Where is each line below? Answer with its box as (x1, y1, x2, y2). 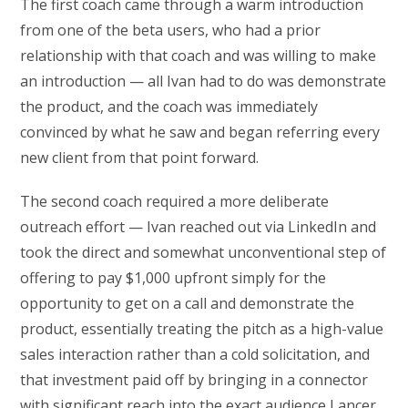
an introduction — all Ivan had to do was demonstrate (20, 71, 387, 92)
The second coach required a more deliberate (20, 191, 330, 212)
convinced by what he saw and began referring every (20, 122, 381, 143)
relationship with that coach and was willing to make (20, 46, 377, 66)
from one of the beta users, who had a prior (20, 20, 321, 41)
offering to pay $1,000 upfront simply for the (20, 268, 327, 289)
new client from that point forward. (20, 148, 260, 168)
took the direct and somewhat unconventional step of (20, 242, 387, 263)
